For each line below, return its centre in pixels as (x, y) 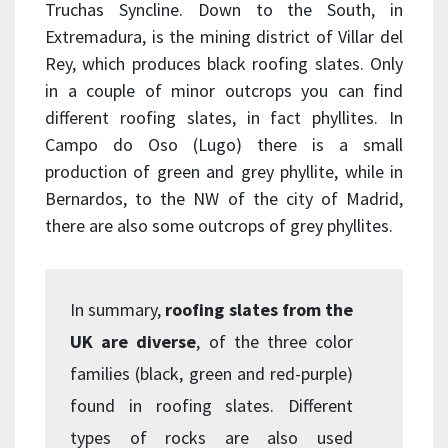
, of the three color (275, 342)
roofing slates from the (257, 310)
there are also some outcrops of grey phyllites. (219, 226)
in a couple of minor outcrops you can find (224, 91)
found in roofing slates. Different (211, 406)
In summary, (116, 310)
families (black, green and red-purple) (211, 374)
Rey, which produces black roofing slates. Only (224, 64)
